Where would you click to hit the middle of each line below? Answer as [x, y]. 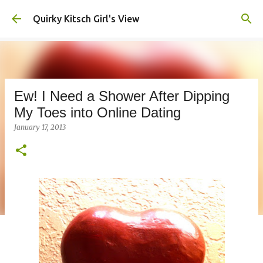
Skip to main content [131, 15]
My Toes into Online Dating [97, 112]
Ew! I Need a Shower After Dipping [122, 96]
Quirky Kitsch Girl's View [86, 19]
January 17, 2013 [40, 127]
